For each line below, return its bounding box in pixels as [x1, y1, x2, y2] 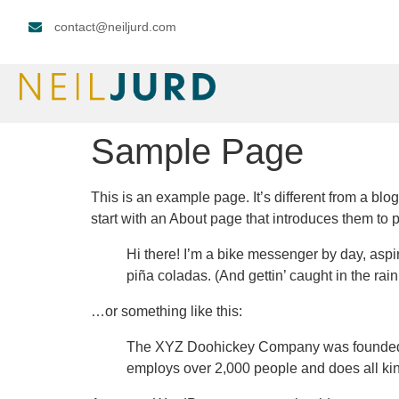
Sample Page [91, 132, 304, 171]
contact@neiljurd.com [53, 20, 176, 34]
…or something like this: [91, 304, 242, 319]
